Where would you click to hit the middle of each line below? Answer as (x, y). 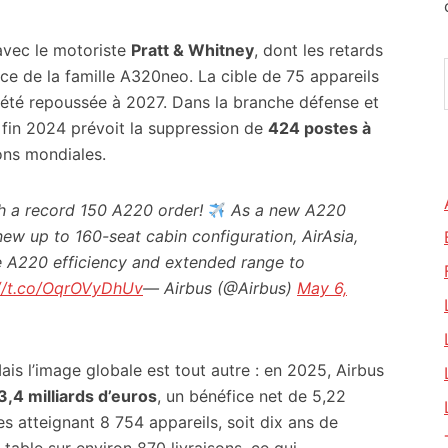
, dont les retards (318, 50)
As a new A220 (286, 210)
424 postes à (319, 128)
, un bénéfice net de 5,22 (251, 396)
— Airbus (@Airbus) (220, 288)
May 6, (322, 288)
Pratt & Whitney (192, 50)
